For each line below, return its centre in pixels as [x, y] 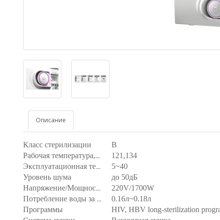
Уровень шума [47, 177]
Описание [51, 120]
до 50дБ [124, 177]
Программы [43, 209]
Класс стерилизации [57, 145]
